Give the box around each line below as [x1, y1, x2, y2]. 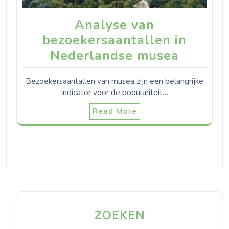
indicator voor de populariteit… [61, 87, 168, 98]
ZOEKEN [94, 208, 145, 224]
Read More [92, 106, 137, 117]
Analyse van [75, 16, 154, 34]
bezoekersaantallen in [42, 32, 187, 50]
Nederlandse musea [50, 47, 179, 65]
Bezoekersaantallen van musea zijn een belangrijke [26, 76, 203, 87]
